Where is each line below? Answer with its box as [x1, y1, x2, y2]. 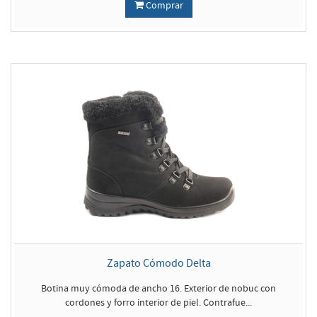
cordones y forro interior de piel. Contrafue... [65, 296, 252, 309]
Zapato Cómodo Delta [106, 255, 211, 270]
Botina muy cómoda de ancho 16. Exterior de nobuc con [41, 282, 276, 295]
